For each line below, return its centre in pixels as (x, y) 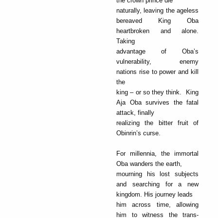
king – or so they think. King (157, 92)
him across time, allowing (157, 204)
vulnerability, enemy (157, 61)
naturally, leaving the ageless (157, 10)
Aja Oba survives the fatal (157, 102)
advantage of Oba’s (157, 51)
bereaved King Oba (157, 20)
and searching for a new (157, 184)
